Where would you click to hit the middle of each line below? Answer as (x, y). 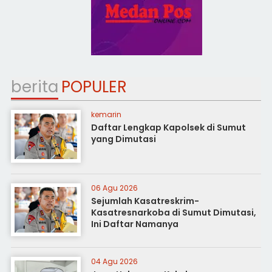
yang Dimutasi (123, 139)
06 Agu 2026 (114, 188)
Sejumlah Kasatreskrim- (145, 201)
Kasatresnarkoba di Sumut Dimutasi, (173, 212)
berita (34, 87)
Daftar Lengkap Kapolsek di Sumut (168, 127)
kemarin (106, 114)
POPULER (94, 87)
